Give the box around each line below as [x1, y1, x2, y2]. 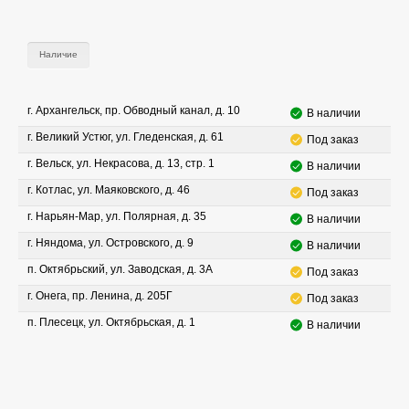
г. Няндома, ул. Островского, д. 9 [27, 236, 194, 249]
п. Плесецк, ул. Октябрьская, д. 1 [27, 316, 195, 329]
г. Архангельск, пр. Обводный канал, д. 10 [27, 104, 240, 117]
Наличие [39, 49, 78, 59]
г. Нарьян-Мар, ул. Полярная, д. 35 [27, 210, 206, 223]
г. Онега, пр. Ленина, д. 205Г [27, 289, 173, 302]
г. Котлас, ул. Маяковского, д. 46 [27, 184, 190, 196]
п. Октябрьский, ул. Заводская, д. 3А [27, 263, 213, 276]
